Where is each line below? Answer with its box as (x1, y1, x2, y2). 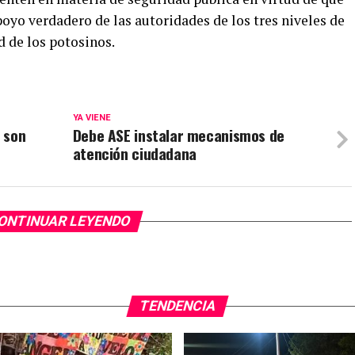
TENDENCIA (137, 298, 218, 314)
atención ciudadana (72, 142, 197, 165)
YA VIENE (72, 113, 111, 123)
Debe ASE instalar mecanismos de (72, 124, 284, 147)
